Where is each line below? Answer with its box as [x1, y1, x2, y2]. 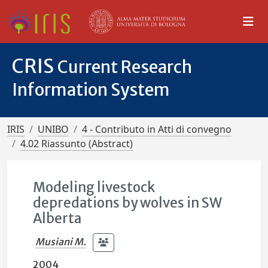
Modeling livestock [33, 179, 156, 196]
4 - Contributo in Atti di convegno [82, 123, 232, 136]
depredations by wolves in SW [33, 194, 223, 211]
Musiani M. [35, 235, 87, 248]
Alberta [33, 210, 82, 227]
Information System [12, 79, 170, 100]
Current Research [57, 56, 192, 78]
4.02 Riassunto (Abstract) [20, 137, 133, 150]
